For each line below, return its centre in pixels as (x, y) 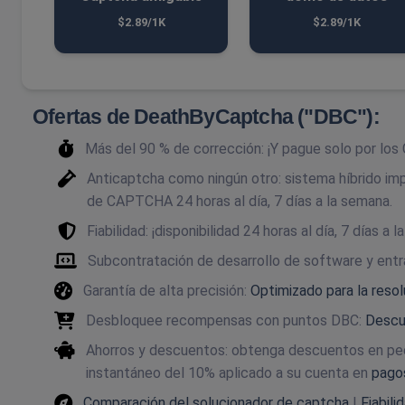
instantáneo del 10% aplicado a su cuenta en (229, 373)
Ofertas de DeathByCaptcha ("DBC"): (206, 117)
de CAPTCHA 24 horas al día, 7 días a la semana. (240, 201)
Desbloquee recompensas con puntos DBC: (226, 320)
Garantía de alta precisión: (167, 291)
